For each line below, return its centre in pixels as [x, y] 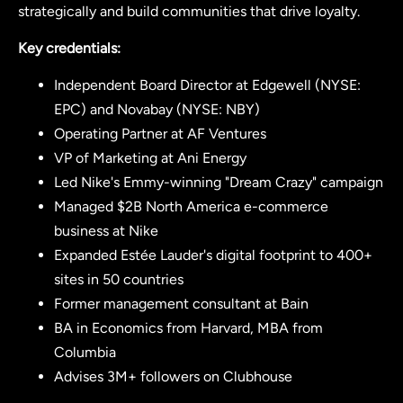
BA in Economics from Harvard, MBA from [188, 328]
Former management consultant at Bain [181, 304]
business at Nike [106, 231]
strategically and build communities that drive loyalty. [189, 11]
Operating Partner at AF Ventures [160, 134]
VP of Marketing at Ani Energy [150, 158]
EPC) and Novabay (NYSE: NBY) [157, 110]
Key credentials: [69, 48]
